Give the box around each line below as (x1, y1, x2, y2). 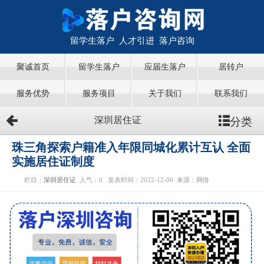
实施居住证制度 (12, 156, 94, 169)
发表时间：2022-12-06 (108, 177, 177, 184)
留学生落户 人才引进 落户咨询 (70, 35, 194, 45)
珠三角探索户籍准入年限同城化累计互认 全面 (12, 141, 250, 154)
